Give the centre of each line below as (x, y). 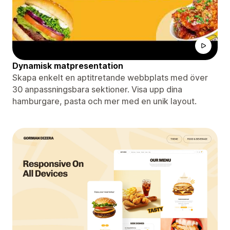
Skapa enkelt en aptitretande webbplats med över (110, 77)
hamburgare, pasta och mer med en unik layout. (104, 101)
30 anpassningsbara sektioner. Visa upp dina (97, 89)
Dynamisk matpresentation (68, 65)
